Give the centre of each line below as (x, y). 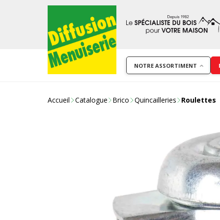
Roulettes (199, 100)
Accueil (59, 100)
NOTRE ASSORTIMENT (165, 65)
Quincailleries (155, 100)
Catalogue (91, 100)
